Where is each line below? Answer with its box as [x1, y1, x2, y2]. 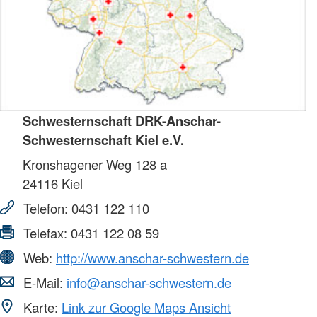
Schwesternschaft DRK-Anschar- [23, 110, 221, 130]
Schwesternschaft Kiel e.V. [23, 129, 184, 149]
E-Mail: [20, 272, 67, 292]
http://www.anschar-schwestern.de [56, 248, 249, 267]
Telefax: [20, 223, 71, 242]
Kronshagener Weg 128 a [23, 154, 167, 173]
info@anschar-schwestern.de [67, 272, 231, 292]
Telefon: [20, 198, 71, 217]
